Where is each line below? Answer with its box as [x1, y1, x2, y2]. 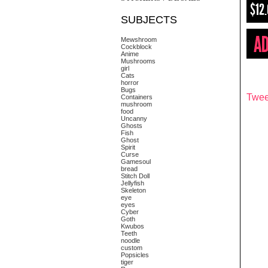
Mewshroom [121, 36, 157, 43]
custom [121, 244, 142, 251]
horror [121, 79, 139, 86]
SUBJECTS [121, 14, 177, 26]
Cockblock [121, 43, 152, 50]
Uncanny [121, 115, 147, 122]
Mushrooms [121, 57, 156, 65]
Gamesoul [121, 158, 151, 165]
